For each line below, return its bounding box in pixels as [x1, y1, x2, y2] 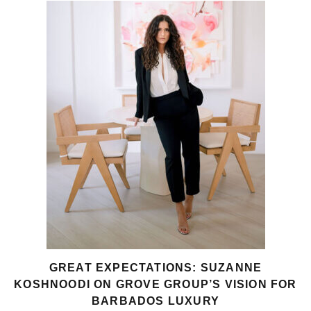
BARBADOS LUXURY [92, 294, 219, 307]
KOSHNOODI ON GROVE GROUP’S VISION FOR [14, 278, 297, 290]
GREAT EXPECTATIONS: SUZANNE [49, 261, 262, 274]
